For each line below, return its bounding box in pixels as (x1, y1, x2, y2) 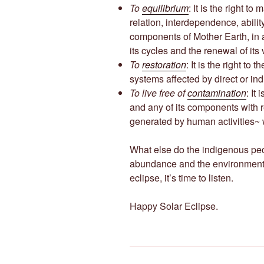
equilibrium (142, 1, 189, 15)
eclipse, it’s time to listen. (130, 171, 233, 185)
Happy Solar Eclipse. (130, 199, 218, 213)
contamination (187, 86, 246, 100)
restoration (142, 58, 186, 72)
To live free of (130, 86, 187, 100)
